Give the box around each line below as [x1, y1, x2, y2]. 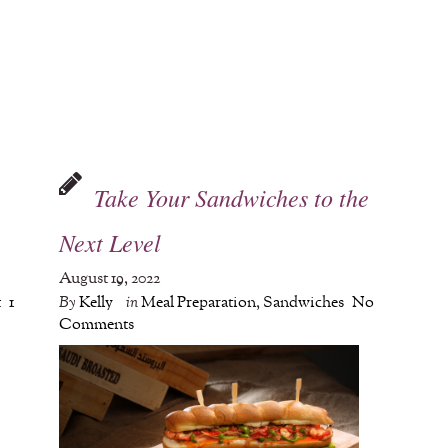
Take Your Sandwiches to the [94, 181, 370, 214]
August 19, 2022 [59, 267, 161, 291]
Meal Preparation [141, 291, 257, 315]
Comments [59, 313, 135, 337]
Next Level [59, 226, 162, 259]
